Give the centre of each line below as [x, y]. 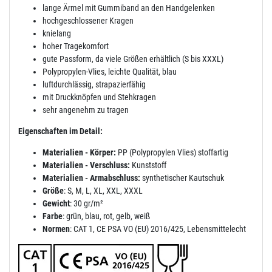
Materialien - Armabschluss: [91, 178]
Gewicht [56, 203]
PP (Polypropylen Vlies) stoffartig [172, 152]
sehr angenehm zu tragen [86, 110]
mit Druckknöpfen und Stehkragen [99, 97]
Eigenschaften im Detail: [60, 131]
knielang [57, 33]
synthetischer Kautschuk [182, 178]
